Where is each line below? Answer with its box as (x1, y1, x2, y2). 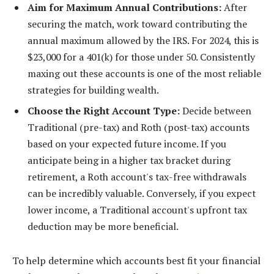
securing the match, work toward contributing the (28, 17, 247, 31)
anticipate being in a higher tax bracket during (28, 153, 231, 167)
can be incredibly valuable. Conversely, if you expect (28, 186, 256, 200)
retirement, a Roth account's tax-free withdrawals (28, 169, 246, 183)
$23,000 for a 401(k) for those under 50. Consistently (28, 50, 255, 64)
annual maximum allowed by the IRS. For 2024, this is (28, 33, 259, 47)
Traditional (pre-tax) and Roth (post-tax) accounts (28, 120, 250, 134)
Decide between (180, 103, 251, 117)
